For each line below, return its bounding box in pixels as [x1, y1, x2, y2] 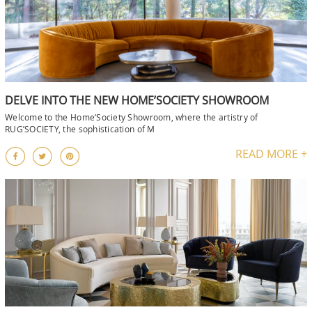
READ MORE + [235, 146, 307, 162]
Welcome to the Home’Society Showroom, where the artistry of [5, 111, 258, 123]
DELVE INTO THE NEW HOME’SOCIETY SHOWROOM [5, 92, 269, 108]
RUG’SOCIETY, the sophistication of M [5, 123, 155, 134]
